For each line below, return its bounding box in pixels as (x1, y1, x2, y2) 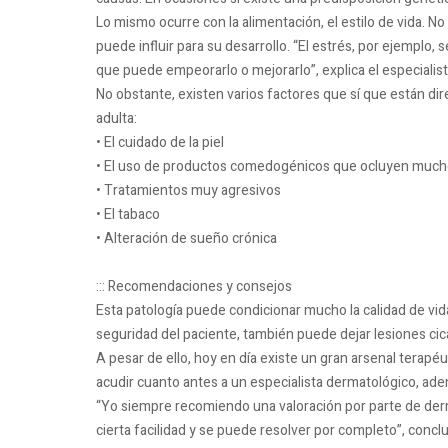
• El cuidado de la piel (96, 132, 224, 154)
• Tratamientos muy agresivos (96, 180, 281, 202)
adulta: (96, 108, 137, 130)
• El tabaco (96, 204, 160, 226)
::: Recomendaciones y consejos (96, 276, 295, 298)
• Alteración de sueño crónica (96, 228, 277, 250)
